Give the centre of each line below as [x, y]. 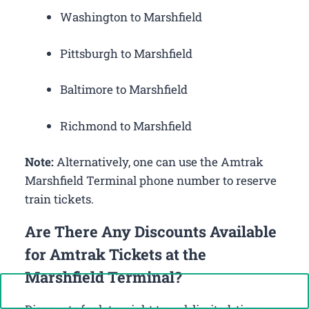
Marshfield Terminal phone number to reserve [151, 181]
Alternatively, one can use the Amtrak [159, 162]
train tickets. [59, 199]
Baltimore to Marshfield [124, 90]
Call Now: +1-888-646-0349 [163, 291]
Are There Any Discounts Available [151, 232]
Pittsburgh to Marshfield [126, 53]
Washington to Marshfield [131, 17]
